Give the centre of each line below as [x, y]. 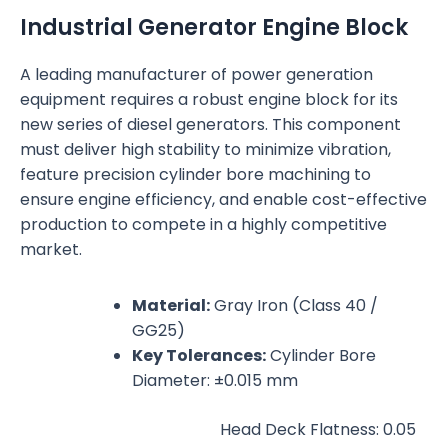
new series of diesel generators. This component [210, 125]
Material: [171, 306]
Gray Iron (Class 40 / [294, 306]
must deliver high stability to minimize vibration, [205, 150]
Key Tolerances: [199, 356]
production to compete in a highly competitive [203, 225]
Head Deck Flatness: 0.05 [318, 430]
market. [51, 250]
